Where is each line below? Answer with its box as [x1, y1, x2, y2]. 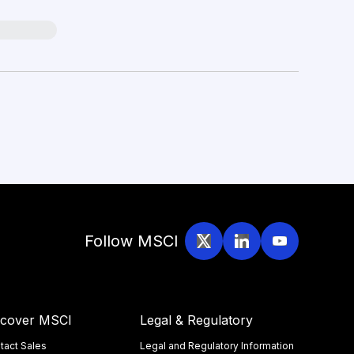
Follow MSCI [85, 232, 179, 250]
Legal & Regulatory [140, 312, 254, 328]
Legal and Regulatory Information [140, 340, 295, 352]
